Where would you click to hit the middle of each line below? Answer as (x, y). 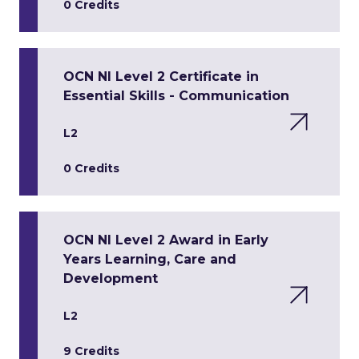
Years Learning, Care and (150, 259)
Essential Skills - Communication (176, 96)
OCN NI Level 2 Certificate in (161, 77)
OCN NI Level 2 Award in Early (166, 240)
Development (111, 278)
